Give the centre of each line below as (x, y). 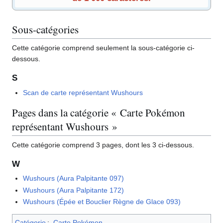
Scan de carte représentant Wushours (83, 92)
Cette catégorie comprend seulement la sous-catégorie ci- (103, 48)
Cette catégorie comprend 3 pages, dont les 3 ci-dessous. (103, 145)
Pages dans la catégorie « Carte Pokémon (99, 113)
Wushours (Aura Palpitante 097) (74, 178)
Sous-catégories (45, 30)
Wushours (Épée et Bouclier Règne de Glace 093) (102, 202)
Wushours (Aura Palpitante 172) (74, 190)
